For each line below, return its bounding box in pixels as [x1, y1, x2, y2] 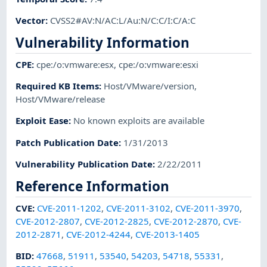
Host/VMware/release [15, 93, 105, 105]
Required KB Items [15, 80, 100, 92]
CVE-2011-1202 [37, 201, 102, 214]
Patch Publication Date [15, 136, 119, 148]
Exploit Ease [15, 114, 69, 127]
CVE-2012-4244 [66, 228, 131, 240]
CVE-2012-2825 [85, 215, 150, 227]
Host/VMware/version [104, 80, 195, 92]
